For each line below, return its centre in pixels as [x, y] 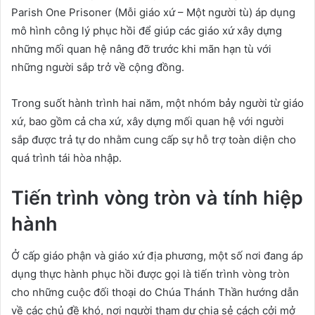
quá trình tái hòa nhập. [66, 158]
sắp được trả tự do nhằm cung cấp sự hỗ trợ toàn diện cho [154, 140]
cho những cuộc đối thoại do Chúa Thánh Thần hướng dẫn [155, 292]
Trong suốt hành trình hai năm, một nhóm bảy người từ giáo [157, 103]
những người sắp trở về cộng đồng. [98, 67]
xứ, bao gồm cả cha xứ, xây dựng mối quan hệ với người [148, 121]
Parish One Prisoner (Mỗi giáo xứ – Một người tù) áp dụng [153, 12]
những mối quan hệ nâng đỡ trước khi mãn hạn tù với [141, 49]
